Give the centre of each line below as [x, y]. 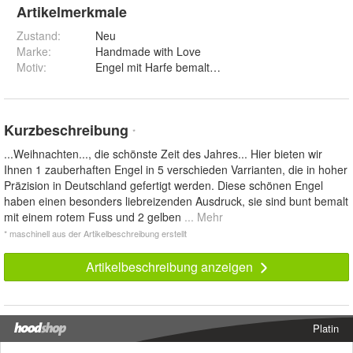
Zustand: [39, 36]
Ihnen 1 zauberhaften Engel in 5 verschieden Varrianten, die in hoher [176, 170]
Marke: [34, 52]
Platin [326, 329]
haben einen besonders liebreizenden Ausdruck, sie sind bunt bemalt [176, 201]
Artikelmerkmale [72, 12]
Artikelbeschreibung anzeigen [171, 267]
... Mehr [204, 217]
